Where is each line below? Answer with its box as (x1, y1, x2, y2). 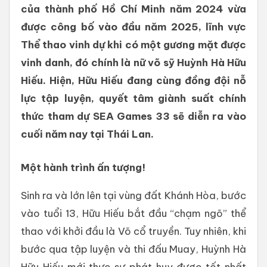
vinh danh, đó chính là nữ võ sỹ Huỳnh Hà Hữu (21, 56, 246, 69)
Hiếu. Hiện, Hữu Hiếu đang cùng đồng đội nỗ (21, 74, 246, 87)
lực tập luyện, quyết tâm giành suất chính (21, 92, 246, 105)
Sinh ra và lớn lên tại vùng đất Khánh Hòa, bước (21, 189, 246, 202)
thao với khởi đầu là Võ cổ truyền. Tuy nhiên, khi (21, 225, 246, 238)
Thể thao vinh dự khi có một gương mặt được (21, 38, 246, 51)
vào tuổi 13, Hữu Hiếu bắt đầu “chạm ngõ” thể (21, 207, 246, 220)
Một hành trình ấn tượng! (21, 161, 145, 174)
